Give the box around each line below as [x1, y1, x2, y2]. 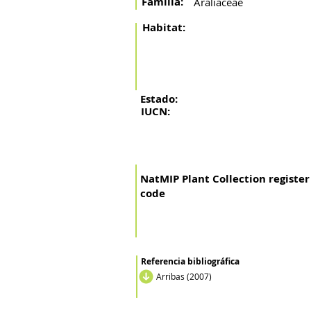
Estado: [140, 92, 178, 106]
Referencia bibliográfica [141, 255, 239, 267]
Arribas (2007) [156, 271, 212, 282]
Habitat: [142, 20, 185, 35]
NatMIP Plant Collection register [140, 171, 310, 186]
